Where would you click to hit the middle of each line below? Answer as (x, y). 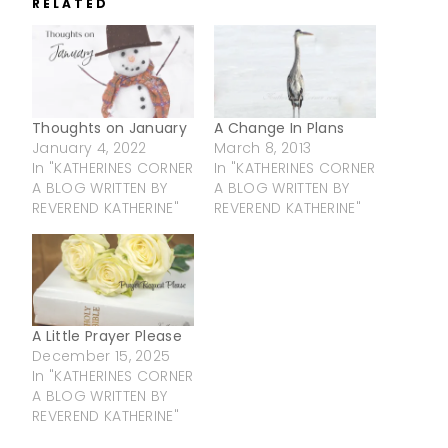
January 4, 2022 (89, 147)
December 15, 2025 (101, 356)
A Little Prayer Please (107, 336)
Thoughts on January (110, 127)
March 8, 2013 (263, 147)
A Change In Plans (279, 127)
